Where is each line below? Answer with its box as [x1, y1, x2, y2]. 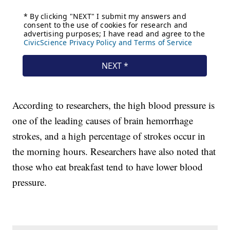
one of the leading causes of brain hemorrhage [12, 114, 194, 127]
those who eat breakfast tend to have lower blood [12, 160, 203, 174]
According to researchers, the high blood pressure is [12, 99, 215, 112]
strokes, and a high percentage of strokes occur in [12, 129, 206, 143]
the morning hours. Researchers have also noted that [12, 145, 216, 158]
